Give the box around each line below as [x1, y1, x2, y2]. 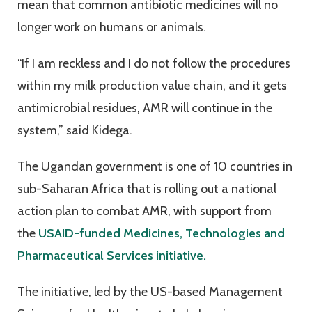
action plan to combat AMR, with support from [17, 203, 272, 219]
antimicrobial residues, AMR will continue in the [17, 100, 272, 116]
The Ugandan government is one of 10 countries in [17, 159, 292, 175]
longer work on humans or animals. [17, 19, 206, 36]
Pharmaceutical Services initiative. [17, 248, 206, 264]
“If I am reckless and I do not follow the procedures [17, 56, 290, 72]
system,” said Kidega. [17, 123, 132, 139]
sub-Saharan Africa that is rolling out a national [17, 181, 276, 197]
